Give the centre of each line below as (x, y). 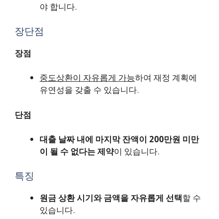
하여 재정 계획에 (166, 78)
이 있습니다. (137, 152)
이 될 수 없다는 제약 (77, 152)
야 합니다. (58, 7)
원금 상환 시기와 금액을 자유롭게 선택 (111, 197)
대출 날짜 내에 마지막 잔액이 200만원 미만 (119, 139)
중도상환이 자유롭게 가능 (87, 78)
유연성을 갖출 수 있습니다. (89, 90)
